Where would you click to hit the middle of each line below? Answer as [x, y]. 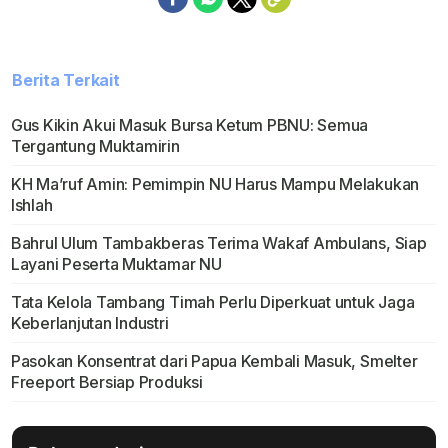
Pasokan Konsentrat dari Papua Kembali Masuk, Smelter [214, 361]
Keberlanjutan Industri [89, 323]
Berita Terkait [66, 80]
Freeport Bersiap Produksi [106, 382]
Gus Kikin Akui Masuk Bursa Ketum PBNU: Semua [189, 125]
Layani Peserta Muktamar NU [116, 264]
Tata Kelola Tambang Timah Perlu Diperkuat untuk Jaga [212, 302]
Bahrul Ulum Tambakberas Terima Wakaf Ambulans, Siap [218, 243]
